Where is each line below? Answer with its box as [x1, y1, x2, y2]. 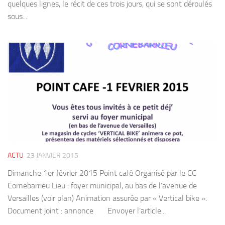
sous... [8, 11, 27, 21]
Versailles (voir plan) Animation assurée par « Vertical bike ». [8, 193, 207, 203]
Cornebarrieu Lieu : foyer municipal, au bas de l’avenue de [8, 180, 197, 190]
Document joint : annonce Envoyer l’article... [8, 205, 166, 215]
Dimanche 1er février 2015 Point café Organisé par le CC [8, 168, 196, 178]
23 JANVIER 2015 [27, 151, 78, 160]
